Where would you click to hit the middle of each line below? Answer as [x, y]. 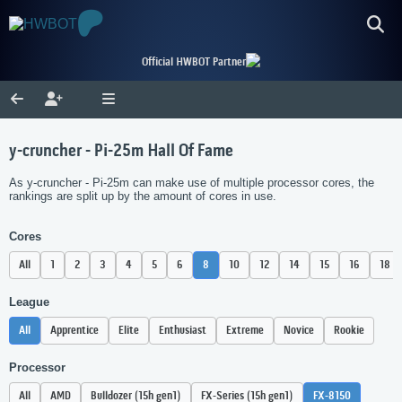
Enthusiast [183, 331]
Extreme [245, 331]
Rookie [349, 331]
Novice [299, 331]
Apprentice [74, 331]
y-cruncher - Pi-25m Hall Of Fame [121, 152]
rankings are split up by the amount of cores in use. [143, 197]
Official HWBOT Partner [194, 62]
